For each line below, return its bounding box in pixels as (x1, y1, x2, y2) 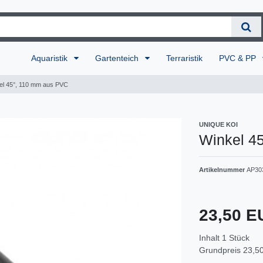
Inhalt (199, 232, 222, 242)
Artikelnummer (199, 166, 247, 173)
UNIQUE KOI (199, 120, 238, 128)
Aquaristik (31, 53, 70, 63)
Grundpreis (199, 245, 243, 255)
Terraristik (166, 53, 203, 63)
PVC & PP (219, 53, 259, 63)
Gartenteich (95, 53, 141, 63)
